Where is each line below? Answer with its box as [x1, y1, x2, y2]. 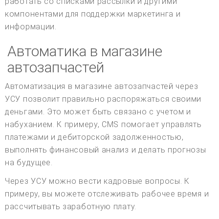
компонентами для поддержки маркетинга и [5, 9, 181, 19]
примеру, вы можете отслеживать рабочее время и [5, 189, 209, 199]
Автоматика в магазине [7, 43, 162, 60]
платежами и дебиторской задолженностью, [5, 132, 184, 142]
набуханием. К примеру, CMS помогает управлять [5, 120, 202, 130]
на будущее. [5, 158, 53, 168]
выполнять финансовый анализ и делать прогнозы [5, 145, 206, 155]
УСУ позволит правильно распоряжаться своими [5, 94, 202, 104]
